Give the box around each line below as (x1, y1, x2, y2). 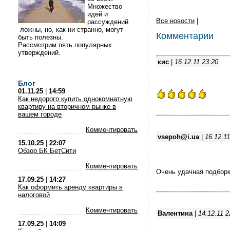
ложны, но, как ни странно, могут (18, 26, 123, 33)
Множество (87, 3, 122, 10)
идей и (87, 10, 108, 18)
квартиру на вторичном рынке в (18, 103, 116, 110)
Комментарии (156, 31, 214, 41)
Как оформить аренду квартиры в (18, 183, 123, 191)
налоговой (18, 191, 50, 199)
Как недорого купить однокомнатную (18, 95, 132, 103)
